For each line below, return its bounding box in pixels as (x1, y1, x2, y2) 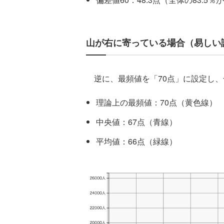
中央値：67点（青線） (96, 116, 177, 128)
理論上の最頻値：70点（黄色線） (96, 96, 217, 108)
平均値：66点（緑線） (96, 135, 177, 147)
